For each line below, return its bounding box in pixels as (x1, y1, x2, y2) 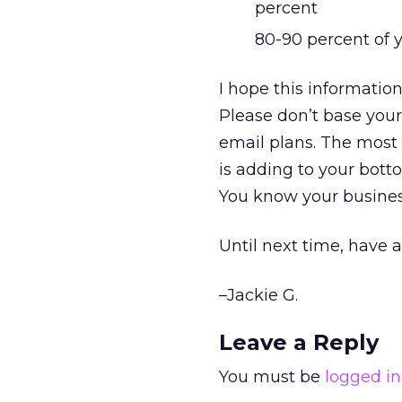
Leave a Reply (219, 329, 379, 355)
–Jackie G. (219, 285, 298, 305)
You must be (219, 367, 325, 387)
